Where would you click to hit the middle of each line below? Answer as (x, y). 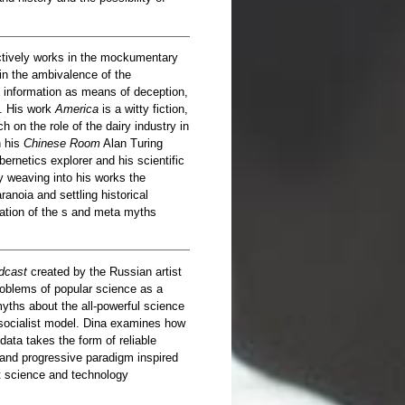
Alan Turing (132, 144)
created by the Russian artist (104, 271)
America (77, 109)
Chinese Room (62, 144)
